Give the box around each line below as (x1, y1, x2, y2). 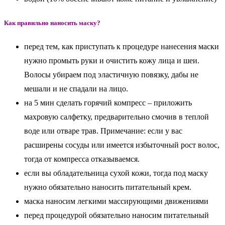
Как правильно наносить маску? (4, 19, 100, 27)
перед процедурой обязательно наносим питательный (24, 211, 209, 220)
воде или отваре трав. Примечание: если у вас (24, 127, 182, 136)
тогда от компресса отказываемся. (24, 155, 140, 164)
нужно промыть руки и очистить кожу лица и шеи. (24, 56, 199, 65)
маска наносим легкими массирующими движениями (24, 197, 208, 206)
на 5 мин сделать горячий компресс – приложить (24, 98, 192, 107)
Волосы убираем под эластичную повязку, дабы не (24, 70, 198, 79)
